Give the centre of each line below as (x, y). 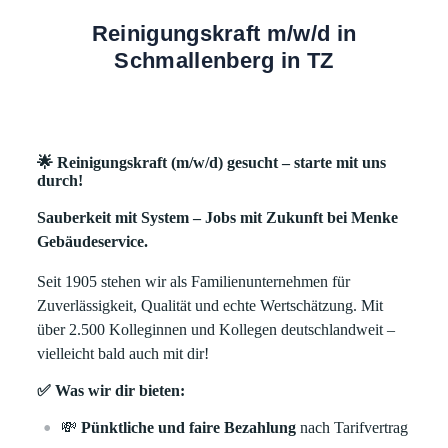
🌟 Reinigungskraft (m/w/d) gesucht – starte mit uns (212, 162)
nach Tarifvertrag (352, 427)
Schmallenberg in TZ (224, 60)
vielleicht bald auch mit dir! (123, 353)
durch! (60, 180)
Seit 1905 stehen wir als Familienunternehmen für (194, 281)
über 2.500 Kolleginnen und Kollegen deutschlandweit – (216, 329)
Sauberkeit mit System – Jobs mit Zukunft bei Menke (218, 217)
